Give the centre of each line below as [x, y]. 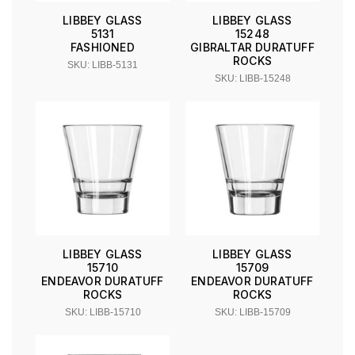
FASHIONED [103, 48]
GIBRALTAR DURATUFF [252, 48]
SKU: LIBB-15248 [252, 79]
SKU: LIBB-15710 [103, 313]
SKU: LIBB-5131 [103, 65]
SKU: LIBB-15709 [252, 313]
